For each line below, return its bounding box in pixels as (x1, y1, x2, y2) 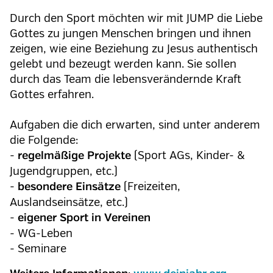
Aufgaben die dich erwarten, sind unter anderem (10, 118, 260, 132)
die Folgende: (10, 133, 78, 147)
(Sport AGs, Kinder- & (131, 149, 244, 162)
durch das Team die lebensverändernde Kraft (10, 73, 241, 86)
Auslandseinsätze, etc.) (10, 196, 128, 209)
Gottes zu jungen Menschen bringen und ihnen (10, 27, 251, 40)
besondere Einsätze (18, 182, 121, 193)
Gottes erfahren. (10, 88, 94, 101)
